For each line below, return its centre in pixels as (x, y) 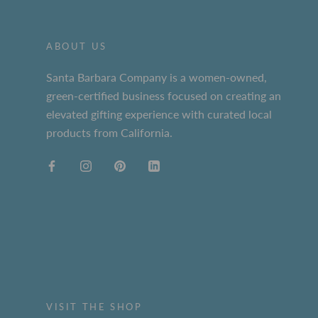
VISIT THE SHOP (94, 306)
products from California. (109, 132)
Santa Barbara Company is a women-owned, (157, 77)
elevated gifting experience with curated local (159, 114)
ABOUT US (77, 46)
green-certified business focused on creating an (164, 95)
